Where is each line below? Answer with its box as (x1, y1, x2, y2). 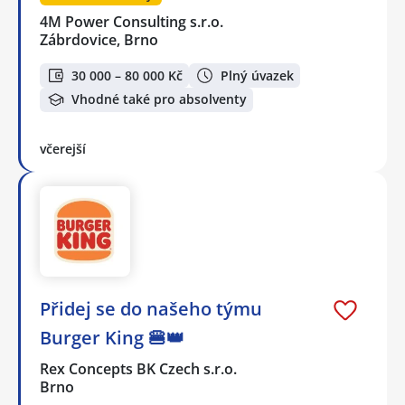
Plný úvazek (221, 66, 294, 84)
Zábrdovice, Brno (40, 30, 158, 51)
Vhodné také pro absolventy (71, 90, 247, 108)
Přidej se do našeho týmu (40, 296, 262, 321)
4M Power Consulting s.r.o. (40, 12, 225, 33)
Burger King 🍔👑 (40, 325, 184, 350)
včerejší (40, 139, 86, 157)
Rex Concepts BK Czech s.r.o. (40, 358, 239, 379)
